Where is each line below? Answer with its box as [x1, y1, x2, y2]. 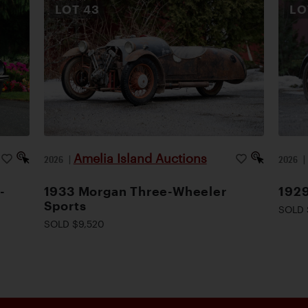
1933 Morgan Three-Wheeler [43, 184, 227, 198]
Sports [43, 199, 87, 212]
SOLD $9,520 [43, 218, 104, 230]
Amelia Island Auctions [73, 151, 207, 165]
